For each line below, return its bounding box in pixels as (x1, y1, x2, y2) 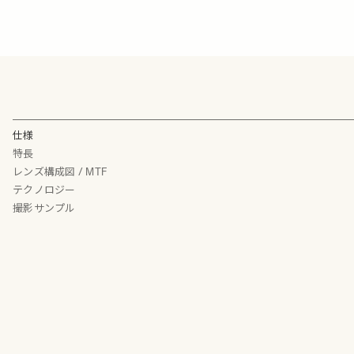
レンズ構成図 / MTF (13, 165, 107, 178)
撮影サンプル (13, 201, 76, 214)
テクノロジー (13, 183, 76, 196)
